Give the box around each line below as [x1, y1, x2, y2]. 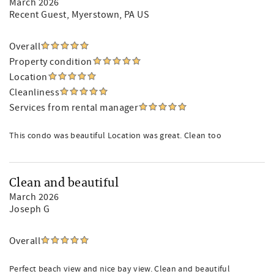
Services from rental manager [9, 102, 139, 114]
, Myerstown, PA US [66, 9, 150, 21]
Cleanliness [9, 86, 60, 98]
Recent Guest [9, 9, 67, 21]
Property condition [9, 56, 92, 68]
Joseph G [9, 203, 50, 215]
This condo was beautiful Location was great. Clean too [9, 130, 221, 141]
